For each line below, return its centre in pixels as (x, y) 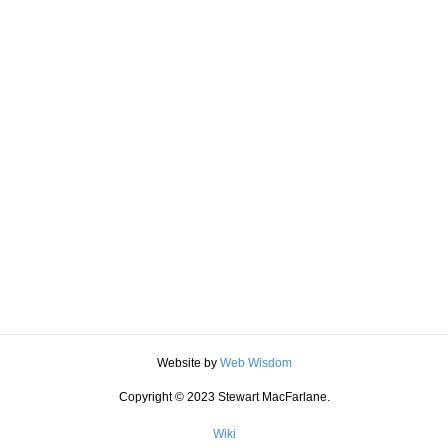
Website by (188, 363)
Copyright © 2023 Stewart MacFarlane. (224, 397)
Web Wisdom (255, 363)
